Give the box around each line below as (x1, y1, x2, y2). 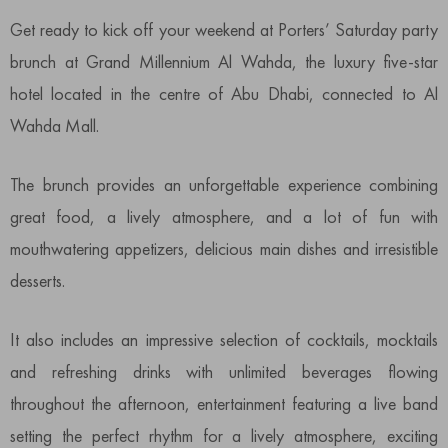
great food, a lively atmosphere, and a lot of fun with (10, 205, 438, 229)
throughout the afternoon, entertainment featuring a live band (10, 392, 438, 416)
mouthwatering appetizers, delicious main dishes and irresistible (10, 237, 438, 261)
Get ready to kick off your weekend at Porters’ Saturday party (10, 18, 438, 42)
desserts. (10, 269, 65, 293)
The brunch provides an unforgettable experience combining (10, 173, 438, 197)
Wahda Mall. (10, 114, 99, 138)
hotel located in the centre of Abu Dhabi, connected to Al (10, 82, 438, 106)
